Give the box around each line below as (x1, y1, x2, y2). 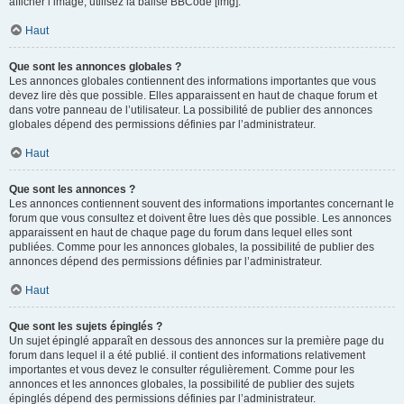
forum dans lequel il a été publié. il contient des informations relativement (9, 349, 365, 362)
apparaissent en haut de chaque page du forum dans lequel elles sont (9, 226, 352, 239)
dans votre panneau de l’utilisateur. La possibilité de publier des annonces (9, 104, 372, 116)
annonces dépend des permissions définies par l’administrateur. (9, 255, 322, 268)
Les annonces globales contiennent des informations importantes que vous (9, 75, 376, 87)
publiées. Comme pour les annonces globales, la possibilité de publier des (9, 241, 374, 253)
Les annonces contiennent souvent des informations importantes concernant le (9, 197, 394, 210)
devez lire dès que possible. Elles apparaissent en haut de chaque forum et (9, 89, 377, 102)
